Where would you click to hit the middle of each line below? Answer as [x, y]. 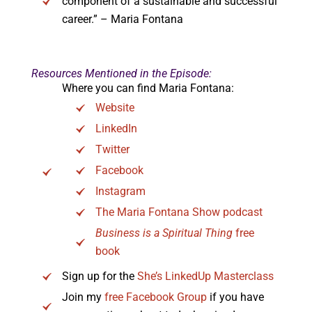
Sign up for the [99, 276]
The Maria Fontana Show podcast [179, 212]
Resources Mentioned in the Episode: [121, 74]
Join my [83, 297]
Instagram [120, 192]
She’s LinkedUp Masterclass [205, 276]
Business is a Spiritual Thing [165, 233]
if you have [235, 297]
